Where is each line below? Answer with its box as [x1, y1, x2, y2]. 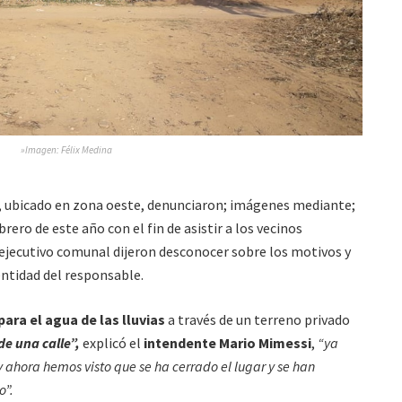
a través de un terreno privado [168, 310, 350, 328]
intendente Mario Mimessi [144, 334, 311, 352]
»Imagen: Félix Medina [21, 144, 112, 156]
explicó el [80, 334, 144, 352]
